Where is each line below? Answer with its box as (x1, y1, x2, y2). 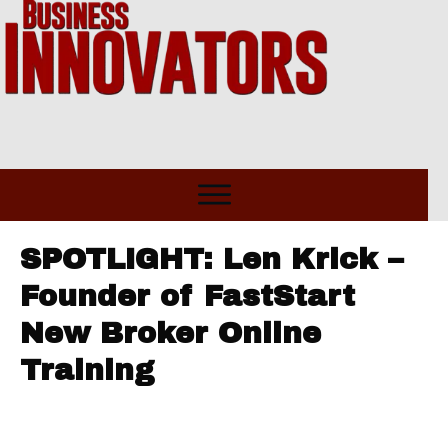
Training (20, 355, 154, 387)
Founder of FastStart (20, 281, 355, 313)
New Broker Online (20, 318, 321, 350)
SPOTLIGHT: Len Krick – (20, 244, 403, 276)
